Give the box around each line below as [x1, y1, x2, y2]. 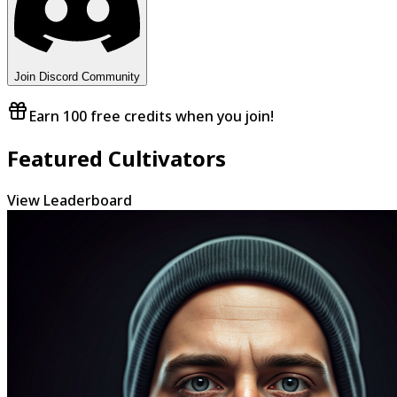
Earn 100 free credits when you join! [28, 105, 274, 126]
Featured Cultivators [7, 143, 226, 173]
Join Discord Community [14, 69, 140, 83]
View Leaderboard [7, 190, 132, 210]
